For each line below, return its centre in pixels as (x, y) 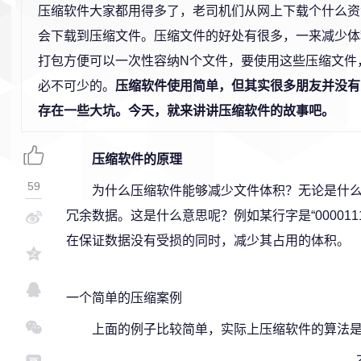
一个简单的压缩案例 (124, 298)
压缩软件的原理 (137, 159)
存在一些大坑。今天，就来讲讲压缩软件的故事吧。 (186, 111)
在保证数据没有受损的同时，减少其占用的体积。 (208, 241)
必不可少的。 (77, 86)
